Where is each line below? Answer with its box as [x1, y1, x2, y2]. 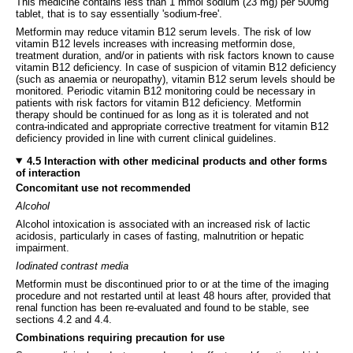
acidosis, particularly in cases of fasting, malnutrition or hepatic [16, 229, 304, 242]
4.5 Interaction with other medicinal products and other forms [26, 154, 327, 167]
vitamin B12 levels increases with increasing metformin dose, [16, 37, 295, 50]
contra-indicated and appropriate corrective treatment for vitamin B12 [16, 120, 329, 132]
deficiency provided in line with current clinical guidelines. [16, 132, 277, 144]
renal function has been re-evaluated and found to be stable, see [16, 301, 309, 314]
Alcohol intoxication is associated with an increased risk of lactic [16, 217, 310, 230]
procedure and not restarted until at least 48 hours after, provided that [16, 289, 331, 302]
